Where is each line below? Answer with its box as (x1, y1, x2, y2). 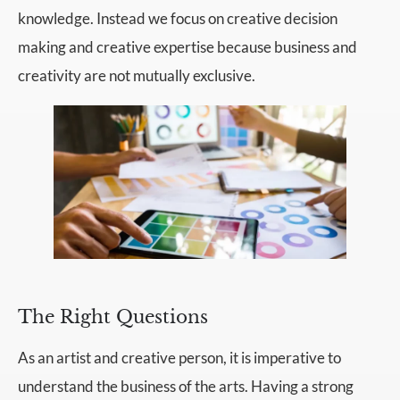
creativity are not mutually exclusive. (18, 65, 255, 85)
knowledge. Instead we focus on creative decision (18, 8, 337, 28)
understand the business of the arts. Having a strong (18, 376, 354, 396)
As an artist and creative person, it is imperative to (18, 347, 341, 367)
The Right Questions (18, 305, 208, 328)
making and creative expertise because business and (18, 37, 357, 56)
